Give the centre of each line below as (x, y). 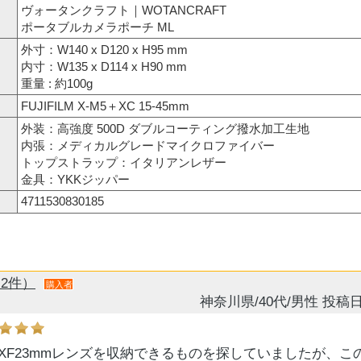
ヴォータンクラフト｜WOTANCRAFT (124, 10)
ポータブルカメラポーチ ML (98, 27)
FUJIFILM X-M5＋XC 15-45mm (105, 106)
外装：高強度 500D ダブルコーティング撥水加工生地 (165, 129)
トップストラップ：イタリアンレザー (124, 162)
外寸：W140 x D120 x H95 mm (104, 50)
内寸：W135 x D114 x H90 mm (104, 66)
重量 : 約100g (57, 83)
